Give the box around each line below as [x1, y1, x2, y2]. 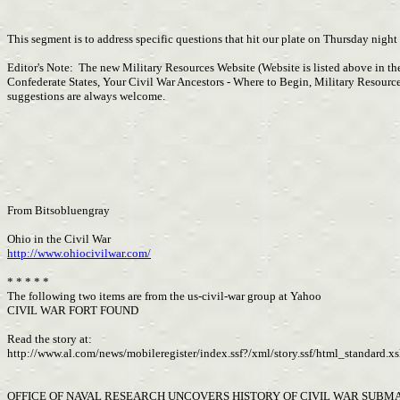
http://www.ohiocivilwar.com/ [7, 246, 151, 260]
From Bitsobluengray [7, 204, 110, 217]
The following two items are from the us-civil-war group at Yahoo [7, 289, 321, 303]
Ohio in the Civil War [7, 232, 111, 246]
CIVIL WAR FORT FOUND [7, 304, 138, 317]
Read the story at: [7, 332, 92, 346]
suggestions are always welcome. [7, 89, 171, 103]
